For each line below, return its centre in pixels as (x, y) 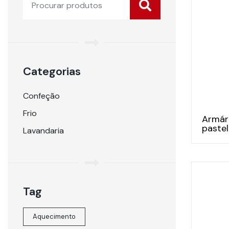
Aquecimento (54, 216)
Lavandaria (43, 131)
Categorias (52, 71)
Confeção (41, 96)
